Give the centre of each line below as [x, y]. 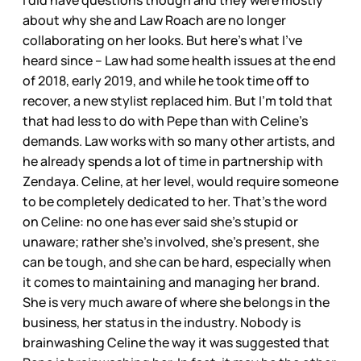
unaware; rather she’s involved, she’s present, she [171, 242]
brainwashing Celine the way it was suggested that [176, 343]
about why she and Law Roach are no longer [154, 21]
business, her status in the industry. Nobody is [162, 323]
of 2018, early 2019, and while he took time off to [166, 81]
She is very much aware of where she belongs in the [176, 303]
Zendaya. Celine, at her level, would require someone [180, 182]
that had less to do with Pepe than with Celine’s [165, 121]
